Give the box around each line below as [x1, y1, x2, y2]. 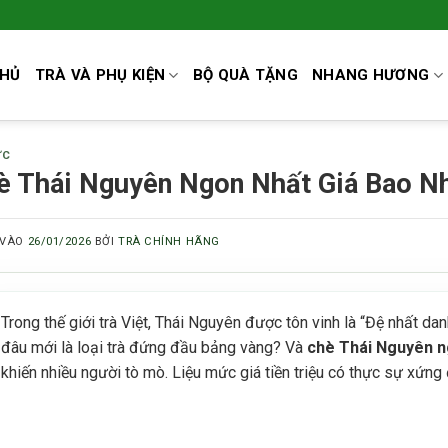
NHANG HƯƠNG [312, 66, 430, 84]
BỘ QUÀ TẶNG [192, 66, 299, 84]
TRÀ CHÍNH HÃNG [117, 234, 220, 248]
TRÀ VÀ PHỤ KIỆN [34, 66, 166, 84]
